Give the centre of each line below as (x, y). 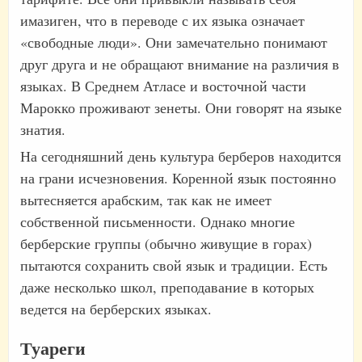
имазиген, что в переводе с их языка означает (162, 20)
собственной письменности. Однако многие (158, 221)
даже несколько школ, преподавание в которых (167, 286)
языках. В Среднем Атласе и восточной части (163, 85)
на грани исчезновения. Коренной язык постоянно (178, 177)
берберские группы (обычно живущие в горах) (166, 243)
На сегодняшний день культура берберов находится (181, 156)
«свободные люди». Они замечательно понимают (174, 42)
